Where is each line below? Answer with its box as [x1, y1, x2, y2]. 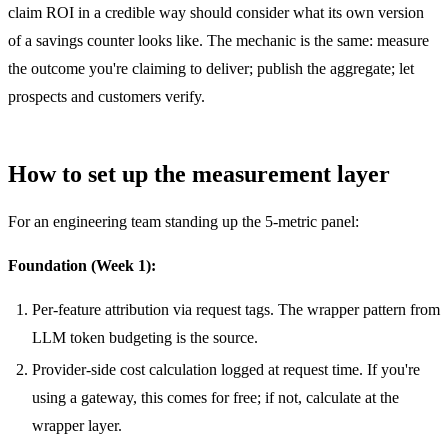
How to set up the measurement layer [8, 160, 390, 187]
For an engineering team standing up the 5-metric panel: [8, 212, 359, 230]
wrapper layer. [32, 416, 122, 434]
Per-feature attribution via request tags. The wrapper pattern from [32, 300, 440, 318]
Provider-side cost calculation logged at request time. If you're [32, 360, 420, 378]
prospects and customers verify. [8, 87, 205, 105]
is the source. [172, 328, 258, 346]
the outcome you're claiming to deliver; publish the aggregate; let [8, 59, 414, 77]
